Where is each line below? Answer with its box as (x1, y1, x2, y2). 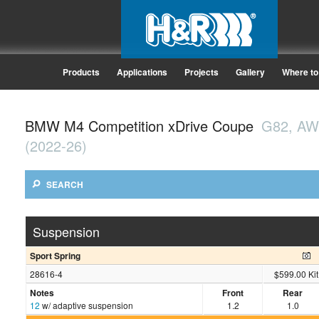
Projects (184, 66, 219, 78)
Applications (116, 66, 167, 78)
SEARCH (44, 178, 83, 192)
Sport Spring (29, 249, 80, 263)
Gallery (235, 66, 265, 78)
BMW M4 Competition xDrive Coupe (25, 115, 258, 137)
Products (62, 66, 100, 78)
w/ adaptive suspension (41, 299, 133, 312)
